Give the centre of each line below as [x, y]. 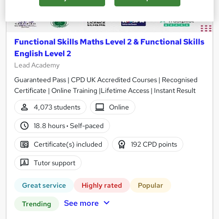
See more [81, 203]
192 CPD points [154, 144]
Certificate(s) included [68, 144]
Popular [151, 186]
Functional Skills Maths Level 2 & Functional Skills [109, 42]
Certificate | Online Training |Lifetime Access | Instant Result [105, 91]
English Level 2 [43, 54]
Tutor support [54, 163]
